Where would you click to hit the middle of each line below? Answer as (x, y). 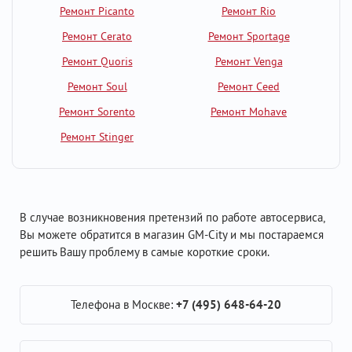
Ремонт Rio (249, 11)
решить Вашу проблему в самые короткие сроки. (145, 252)
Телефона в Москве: (123, 304)
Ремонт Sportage (249, 36)
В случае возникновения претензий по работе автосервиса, (172, 217)
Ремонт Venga (249, 61)
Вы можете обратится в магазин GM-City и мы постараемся (172, 235)
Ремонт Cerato (97, 36)
